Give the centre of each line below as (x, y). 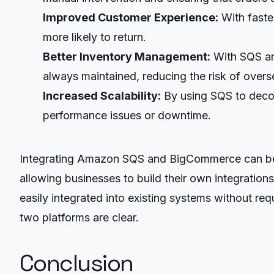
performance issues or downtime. (127, 116)
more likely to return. (95, 37)
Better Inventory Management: (127, 57)
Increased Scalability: (102, 96)
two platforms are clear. (79, 217)
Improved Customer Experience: (131, 18)
